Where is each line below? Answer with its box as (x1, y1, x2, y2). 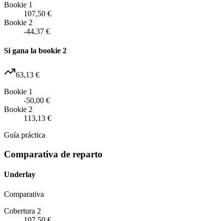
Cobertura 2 (4, 206, 41, 215)
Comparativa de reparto (4, 149, 103, 159)
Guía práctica (4, 131, 45, 140)
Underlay (4, 170, 36, 179)
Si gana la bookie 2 (4, 46, 67, 55)
